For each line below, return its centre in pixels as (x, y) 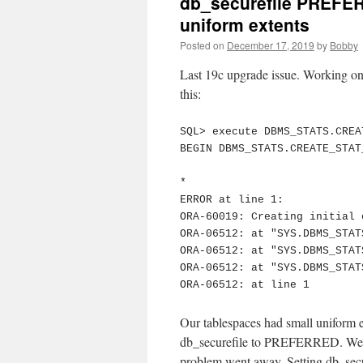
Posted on (202, 45)
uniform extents (245, 24)
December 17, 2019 (271, 45)
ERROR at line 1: (232, 200)
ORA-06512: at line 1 (245, 285)
